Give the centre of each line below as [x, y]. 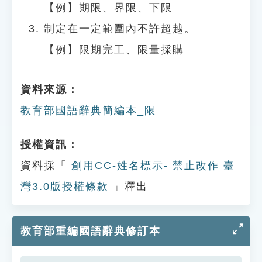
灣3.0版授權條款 [65, 187]
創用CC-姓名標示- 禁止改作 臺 [151, 166]
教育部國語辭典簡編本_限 [88, 111]
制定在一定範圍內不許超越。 [120, 29]
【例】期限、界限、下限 [108, 8]
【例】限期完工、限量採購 [114, 50]
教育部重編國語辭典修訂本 [91, 231]
